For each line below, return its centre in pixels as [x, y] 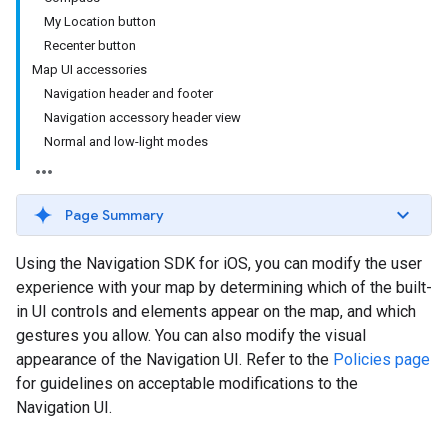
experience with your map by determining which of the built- [224, 287]
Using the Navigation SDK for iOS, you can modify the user [219, 263]
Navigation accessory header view [142, 117]
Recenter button [90, 45]
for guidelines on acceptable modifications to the [187, 383]
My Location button [100, 21]
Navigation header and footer [128, 93]
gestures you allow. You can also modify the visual [191, 335]
